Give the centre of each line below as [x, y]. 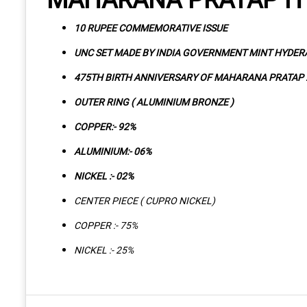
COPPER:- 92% [105, 126]
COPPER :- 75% [106, 225]
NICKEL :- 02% [104, 175]
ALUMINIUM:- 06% [113, 151]
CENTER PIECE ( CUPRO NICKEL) [145, 200]
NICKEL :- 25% [104, 249]
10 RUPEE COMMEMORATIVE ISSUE [152, 27]
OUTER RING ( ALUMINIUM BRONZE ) [154, 101]
